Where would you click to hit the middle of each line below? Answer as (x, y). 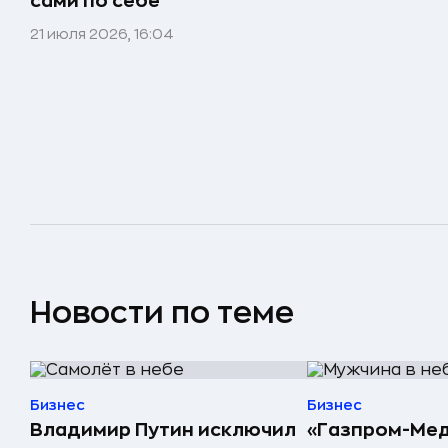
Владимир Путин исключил (163, 429)
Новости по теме (162, 312)
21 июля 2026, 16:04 (102, 34)
